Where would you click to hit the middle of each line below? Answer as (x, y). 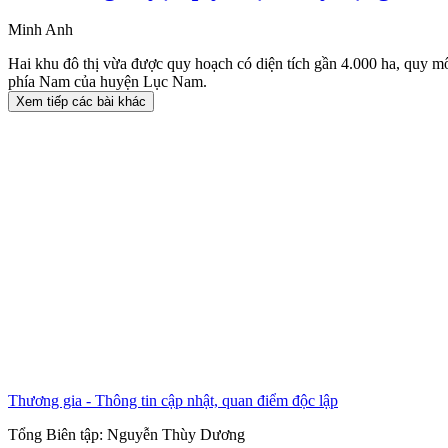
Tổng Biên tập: (57, 435)
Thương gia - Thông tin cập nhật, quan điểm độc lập (173, 401)
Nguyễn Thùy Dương (176, 435)
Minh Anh (40, 30)
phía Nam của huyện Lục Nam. (107, 82)
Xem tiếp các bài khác (81, 102)
